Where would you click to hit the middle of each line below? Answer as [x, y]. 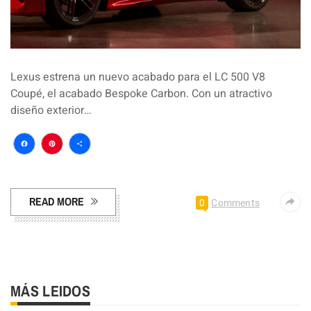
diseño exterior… [51, 110]
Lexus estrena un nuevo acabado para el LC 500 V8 [138, 77]
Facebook [61, 165]
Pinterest [85, 165]
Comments [235, 203]
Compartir [118, 165]
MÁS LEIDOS [50, 291]
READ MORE [57, 201]
